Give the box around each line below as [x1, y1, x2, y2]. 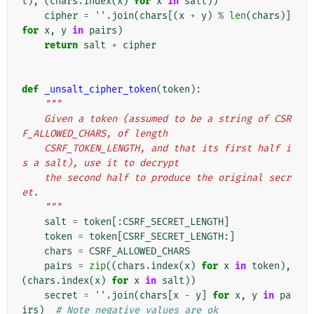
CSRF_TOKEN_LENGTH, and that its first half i [22, 142, 44, 155]
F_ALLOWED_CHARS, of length [22, 128, 168, 140]
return [44, 39, 78, 52]
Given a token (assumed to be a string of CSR [22, 113, 44, 125]
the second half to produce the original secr [22, 172, 44, 184]
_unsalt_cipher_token [44, 83, 156, 96]
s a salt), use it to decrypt [22, 157, 179, 170]
